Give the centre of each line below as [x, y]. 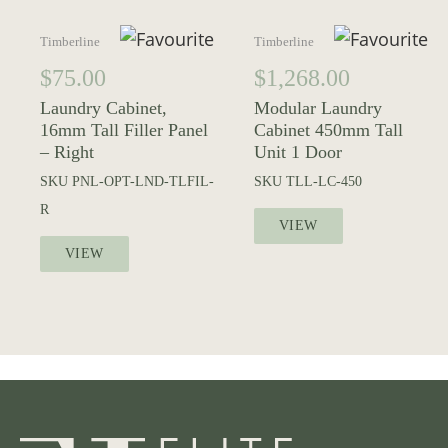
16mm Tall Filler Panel [124, 129]
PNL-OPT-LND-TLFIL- [143, 181]
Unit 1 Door [298, 151]
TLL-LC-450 [324, 181]
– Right [67, 151]
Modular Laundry [318, 107]
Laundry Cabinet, [103, 107]
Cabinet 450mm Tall [328, 129]
